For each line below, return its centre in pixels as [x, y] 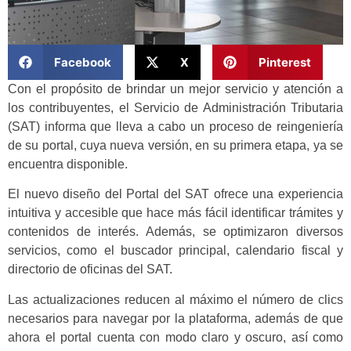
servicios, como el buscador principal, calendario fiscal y [175, 251]
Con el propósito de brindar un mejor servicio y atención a [175, 89]
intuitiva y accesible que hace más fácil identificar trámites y [175, 213]
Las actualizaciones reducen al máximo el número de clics [175, 299]
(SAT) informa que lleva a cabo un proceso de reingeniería [175, 127]
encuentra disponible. [71, 165]
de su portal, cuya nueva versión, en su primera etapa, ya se [175, 146]
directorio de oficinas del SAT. [90, 270]
